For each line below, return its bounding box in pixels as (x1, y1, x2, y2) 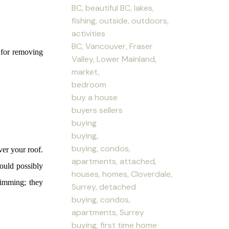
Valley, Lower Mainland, (72, 53, 157, 64)
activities (72, 28, 106, 39)
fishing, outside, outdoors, (72, 15, 169, 26)
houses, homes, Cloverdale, (72, 168, 173, 179)
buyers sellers (72, 104, 123, 116)
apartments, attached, (72, 155, 157, 167)
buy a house (72, 91, 118, 103)
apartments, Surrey (72, 207, 145, 218)
